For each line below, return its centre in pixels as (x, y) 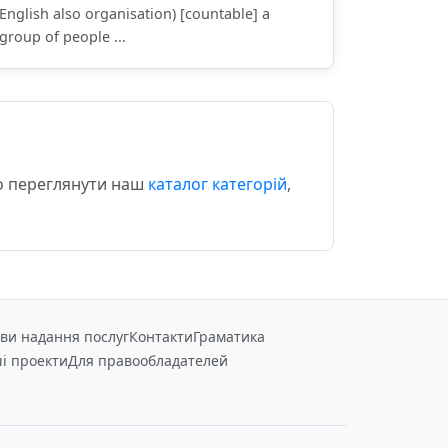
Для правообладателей (148, 360)
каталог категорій (217, 184)
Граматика (229, 336)
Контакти (161, 336)
